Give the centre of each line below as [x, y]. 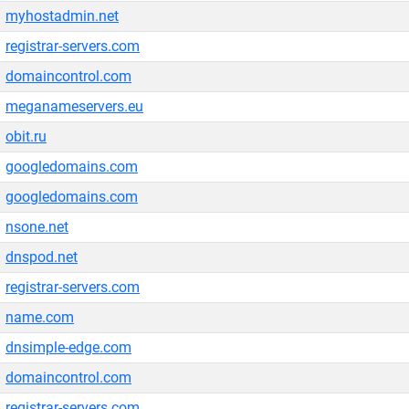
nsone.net [37, 227]
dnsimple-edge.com [68, 347]
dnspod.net [42, 257]
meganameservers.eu [74, 106]
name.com [40, 317]
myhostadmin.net [62, 16]
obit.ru [26, 136]
